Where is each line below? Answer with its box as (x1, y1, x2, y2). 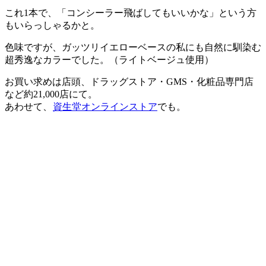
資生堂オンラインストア (53, 101, 157, 112)
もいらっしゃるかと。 (5, 20, 100, 30)
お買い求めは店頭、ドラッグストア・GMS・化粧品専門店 (5, 76, 254, 87)
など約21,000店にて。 (5, 88, 97, 99)
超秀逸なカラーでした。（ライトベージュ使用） (5, 54, 214, 65)
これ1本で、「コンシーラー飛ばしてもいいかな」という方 (5, 7, 256, 18)
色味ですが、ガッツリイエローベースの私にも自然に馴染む (5, 42, 261, 52)
